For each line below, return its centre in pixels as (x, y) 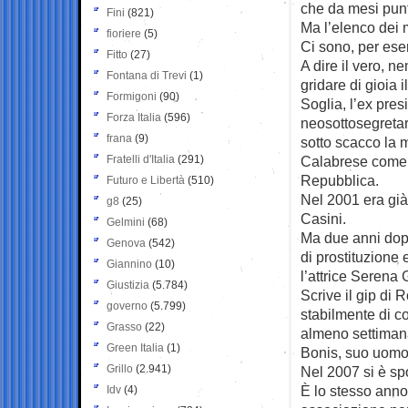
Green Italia (135, 347)
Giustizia (128, 285)
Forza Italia (134, 117)
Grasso (124, 326)
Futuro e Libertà (146, 180)
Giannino (129, 264)
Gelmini (126, 222)
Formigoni (132, 96)
